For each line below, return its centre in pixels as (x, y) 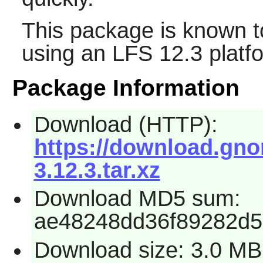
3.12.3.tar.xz (97, 170)
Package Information (126, 87)
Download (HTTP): (126, 124)
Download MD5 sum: (137, 199)
